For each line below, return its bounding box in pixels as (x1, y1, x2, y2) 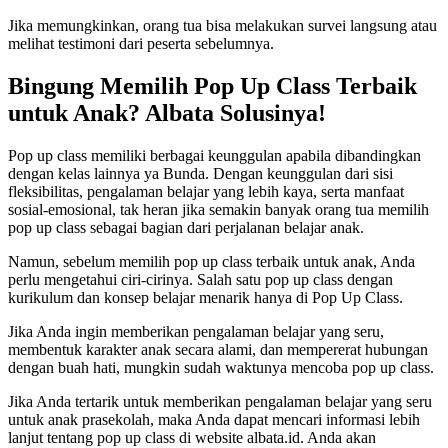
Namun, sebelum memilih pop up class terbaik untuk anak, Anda (8, 252, 415, 270)
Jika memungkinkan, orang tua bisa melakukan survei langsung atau (8, 17, 437, 35)
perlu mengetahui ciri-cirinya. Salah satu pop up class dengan (8, 270, 393, 288)
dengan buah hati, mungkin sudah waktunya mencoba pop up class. (8, 358, 438, 376)
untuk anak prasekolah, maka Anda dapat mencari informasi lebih (8, 410, 420, 428)
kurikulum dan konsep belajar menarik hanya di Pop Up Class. (8, 288, 407, 306)
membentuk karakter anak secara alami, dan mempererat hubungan (8, 340, 428, 358)
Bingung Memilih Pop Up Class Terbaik (8, 72, 417, 99)
